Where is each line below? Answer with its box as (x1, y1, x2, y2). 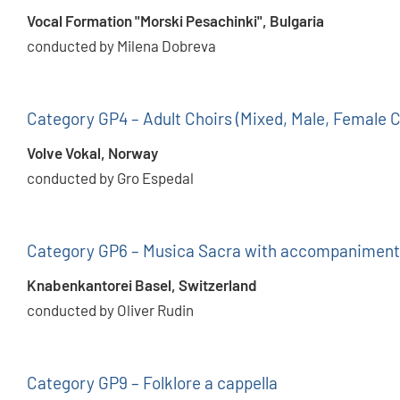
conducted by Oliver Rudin (27, 301, 194, 320)
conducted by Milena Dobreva (27, 37, 216, 55)
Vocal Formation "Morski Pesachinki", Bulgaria (27, 12, 324, 30)
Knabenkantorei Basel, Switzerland (27, 276, 257, 295)
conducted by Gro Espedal (27, 169, 194, 187)
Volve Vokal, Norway (27, 144, 158, 162)
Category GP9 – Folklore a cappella (27, 372, 278, 394)
